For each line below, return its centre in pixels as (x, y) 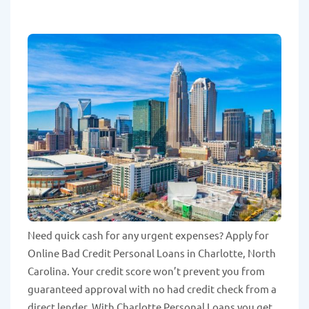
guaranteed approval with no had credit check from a (152, 289)
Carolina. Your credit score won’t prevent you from (146, 271)
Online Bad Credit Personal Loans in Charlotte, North (152, 253)
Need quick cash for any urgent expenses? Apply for (148, 235)
